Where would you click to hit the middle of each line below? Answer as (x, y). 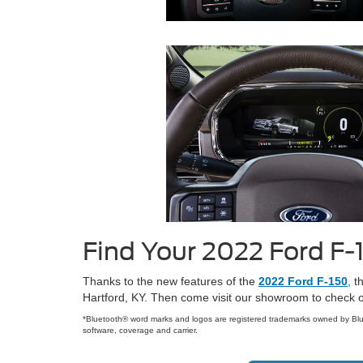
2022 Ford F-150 (303, 282)
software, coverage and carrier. (140, 331)
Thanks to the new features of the (171, 282)
